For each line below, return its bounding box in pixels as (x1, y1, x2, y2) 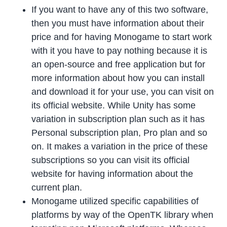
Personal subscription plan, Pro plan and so (31, 128, 208, 138)
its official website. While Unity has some (31, 100, 196, 111)
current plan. (31, 182, 83, 193)
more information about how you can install (31, 73, 205, 84)
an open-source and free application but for (31, 59, 206, 70)
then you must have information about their (31, 18, 205, 29)
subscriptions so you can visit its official (31, 155, 190, 166)
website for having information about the (31, 169, 194, 179)
